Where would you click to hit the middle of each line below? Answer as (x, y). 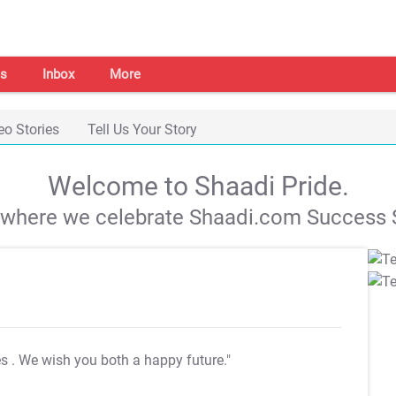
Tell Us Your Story (142, 129)
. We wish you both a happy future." (121, 360)
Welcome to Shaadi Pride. (198, 186)
